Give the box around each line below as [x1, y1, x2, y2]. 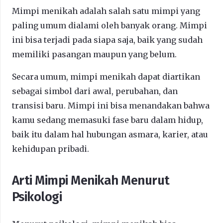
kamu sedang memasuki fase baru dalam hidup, [12, 114, 203, 125]
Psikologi [12, 189, 62, 205]
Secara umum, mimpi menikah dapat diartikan [12, 71, 200, 82]
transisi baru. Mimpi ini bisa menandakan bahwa [12, 100, 210, 111]
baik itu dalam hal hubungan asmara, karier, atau [12, 129, 208, 139]
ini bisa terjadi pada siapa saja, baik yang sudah [12, 34, 203, 45]
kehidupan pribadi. [12, 143, 89, 154]
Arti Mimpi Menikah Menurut [12, 172, 170, 188]
